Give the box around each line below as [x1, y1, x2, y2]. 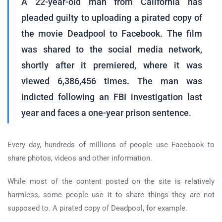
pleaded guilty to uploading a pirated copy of [21, 12, 202, 23]
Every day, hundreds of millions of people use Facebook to [7, 140, 215, 150]
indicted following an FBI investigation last [21, 92, 202, 103]
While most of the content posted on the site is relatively [7, 177, 215, 186]
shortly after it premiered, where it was [21, 60, 202, 71]
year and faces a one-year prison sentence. [21, 108, 191, 118]
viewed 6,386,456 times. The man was [21, 76, 202, 87]
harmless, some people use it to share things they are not [7, 190, 215, 200]
